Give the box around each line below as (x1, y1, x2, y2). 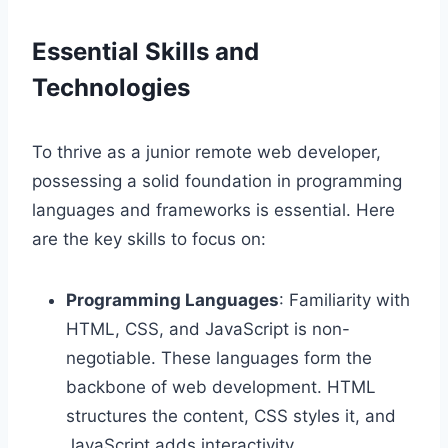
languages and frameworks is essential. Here (32, 199, 395, 220)
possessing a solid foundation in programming (32, 170, 402, 191)
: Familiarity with (279, 289, 410, 310)
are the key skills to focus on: (32, 228, 266, 249)
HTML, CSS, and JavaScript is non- (66, 318, 350, 339)
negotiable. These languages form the (66, 347, 372, 368)
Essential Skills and (32, 36, 259, 66)
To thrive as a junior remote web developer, (32, 141, 381, 162)
